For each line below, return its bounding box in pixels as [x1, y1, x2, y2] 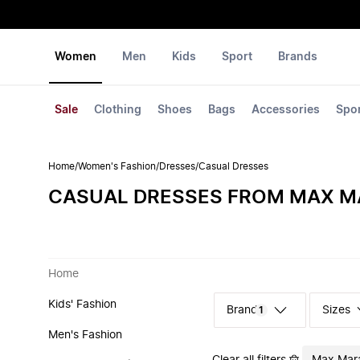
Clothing [94, 104, 141, 116]
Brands [278, 51, 317, 63]
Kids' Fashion [48, 299, 117, 310]
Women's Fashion [78, 162, 156, 171]
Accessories [252, 104, 320, 116]
